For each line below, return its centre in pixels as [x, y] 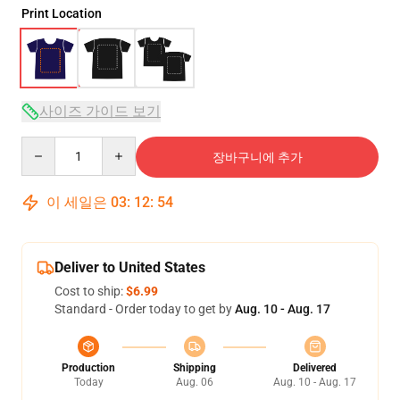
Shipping [194, 367]
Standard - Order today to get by [145, 308]
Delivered [315, 367]
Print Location [62, 13]
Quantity [45, 144]
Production [88, 367]
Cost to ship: [90, 291]
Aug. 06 [194, 382]
